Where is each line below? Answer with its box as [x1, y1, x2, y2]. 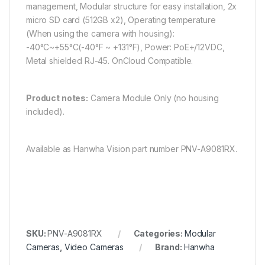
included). [26, 106, 64, 117]
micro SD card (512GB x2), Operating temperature [26, 15, 216, 25]
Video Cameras [64, 242, 124, 253]
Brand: [154, 242, 184, 253]
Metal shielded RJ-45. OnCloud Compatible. [26, 56, 193, 66]
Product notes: [26, 93, 89, 104]
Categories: [133, 228, 185, 239]
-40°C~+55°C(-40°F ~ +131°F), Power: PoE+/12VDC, [26, 42, 225, 53]
